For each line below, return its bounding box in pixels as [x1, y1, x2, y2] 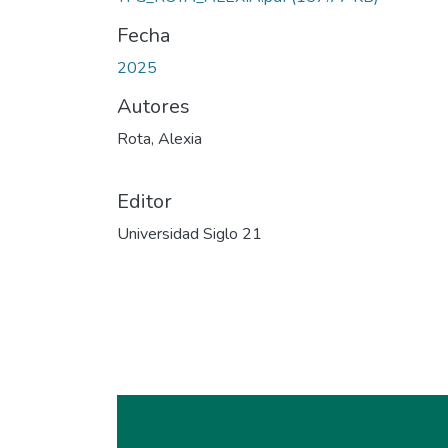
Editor [117, 187, 172, 215]
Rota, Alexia [117, 127, 202, 150]
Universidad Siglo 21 [117, 222, 262, 245]
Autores [117, 92, 190, 120]
